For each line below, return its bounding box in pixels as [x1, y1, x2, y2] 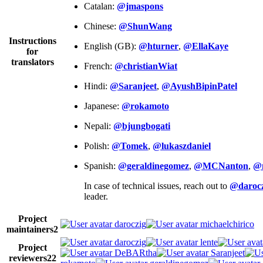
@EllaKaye [183, 41, 228, 51]
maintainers [6, 224, 53, 234]
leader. [84, 191, 108, 201]
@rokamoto [122, 100, 169, 111]
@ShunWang [119, 21, 172, 31]
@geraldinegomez [118, 160, 189, 171]
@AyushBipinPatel [161, 80, 237, 91]
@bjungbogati [113, 120, 170, 131]
